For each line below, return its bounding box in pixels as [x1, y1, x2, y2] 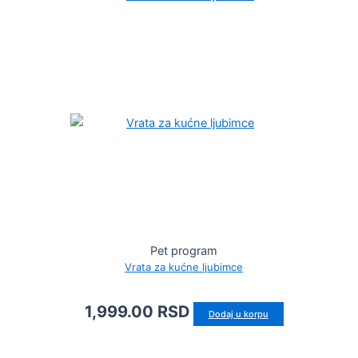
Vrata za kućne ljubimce [125, 261, 243, 274]
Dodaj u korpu [208, 308, 268, 320]
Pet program [150, 244, 217, 259]
